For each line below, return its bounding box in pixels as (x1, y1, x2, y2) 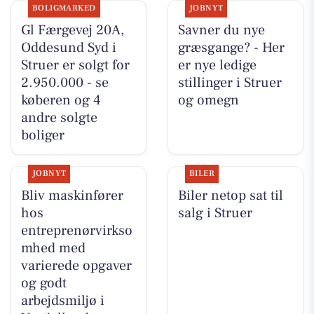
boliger (20, 125, 64, 144)
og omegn (177, 90, 239, 109)
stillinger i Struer (177, 73, 282, 92)
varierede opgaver (20, 257, 132, 275)
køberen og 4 (20, 90, 101, 109)
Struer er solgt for (20, 55, 130, 74)
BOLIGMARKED (32, 2, 96, 13)
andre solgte (20, 108, 97, 127)
